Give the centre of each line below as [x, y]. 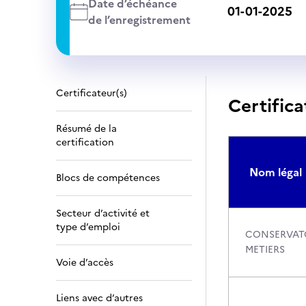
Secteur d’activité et [103, 213]
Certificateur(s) [92, 93]
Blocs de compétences [108, 178]
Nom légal [276, 172]
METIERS [265, 250]
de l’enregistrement [139, 20]
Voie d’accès [85, 263]
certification [85, 142]
